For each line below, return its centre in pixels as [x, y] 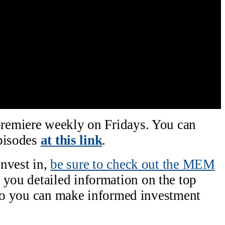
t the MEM [185, 164]
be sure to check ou [103, 164]
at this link [71, 140]
